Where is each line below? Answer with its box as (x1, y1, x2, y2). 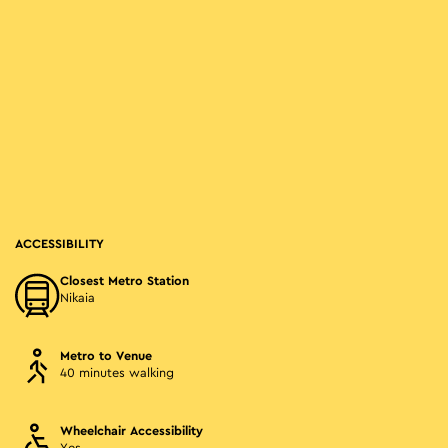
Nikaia (60, 292, 95, 305)
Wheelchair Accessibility (60, 425, 203, 438)
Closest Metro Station (60, 275, 189, 288)
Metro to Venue (60, 350, 152, 363)
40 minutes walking (60, 367, 174, 380)
